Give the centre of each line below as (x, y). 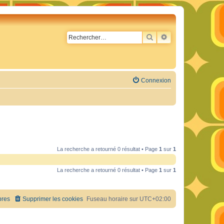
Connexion (156, 81)
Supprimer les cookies (53, 199)
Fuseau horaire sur (113, 199)
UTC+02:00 (155, 199)
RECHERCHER (176, 37)
